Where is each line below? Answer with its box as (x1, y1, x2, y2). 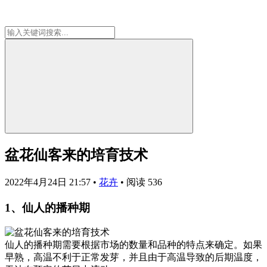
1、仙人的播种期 (5, 201, 90, 214)
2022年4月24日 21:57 (5, 176, 93, 187)
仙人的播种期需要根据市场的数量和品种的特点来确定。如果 (5, 240, 262, 250)
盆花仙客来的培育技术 (5, 147, 148, 163)
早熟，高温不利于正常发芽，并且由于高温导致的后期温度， (5, 252, 262, 263)
